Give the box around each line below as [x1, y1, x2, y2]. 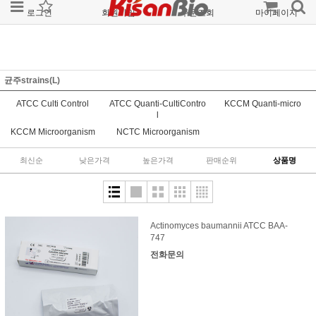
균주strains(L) [4, 75, 60, 85]
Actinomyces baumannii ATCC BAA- [150, 221, 288, 231]
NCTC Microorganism [116, 127, 200, 137]
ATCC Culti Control [16, 99, 90, 109]
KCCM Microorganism [10, 127, 95, 137]
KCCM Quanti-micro [224, 99, 302, 109]
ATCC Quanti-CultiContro [109, 99, 207, 109]
